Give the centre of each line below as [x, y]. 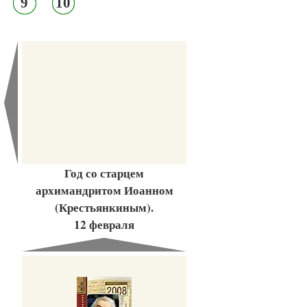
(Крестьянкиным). [104, 208]
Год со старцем [104, 173]
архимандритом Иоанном [104, 191]
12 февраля [104, 225]
